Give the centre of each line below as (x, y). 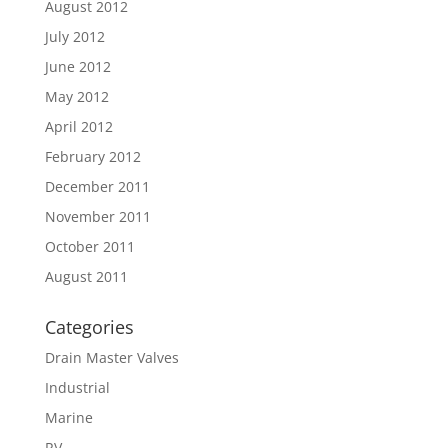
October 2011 (89, 246)
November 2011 (97, 216)
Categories (89, 327)
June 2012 (77, 66)
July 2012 (74, 36)
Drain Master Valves (111, 357)
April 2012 (78, 126)
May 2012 (76, 96)
